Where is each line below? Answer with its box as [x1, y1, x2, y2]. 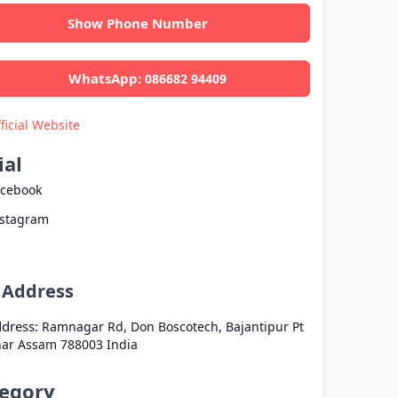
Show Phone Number [68, 14, 208, 32]
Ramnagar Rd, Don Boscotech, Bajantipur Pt [41, 317, 304, 335]
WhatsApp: [68, 69, 146, 87]
